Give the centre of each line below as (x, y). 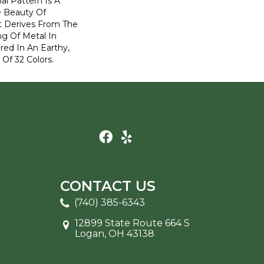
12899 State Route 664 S (132, 223)
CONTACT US (108, 186)
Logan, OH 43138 (115, 233)
